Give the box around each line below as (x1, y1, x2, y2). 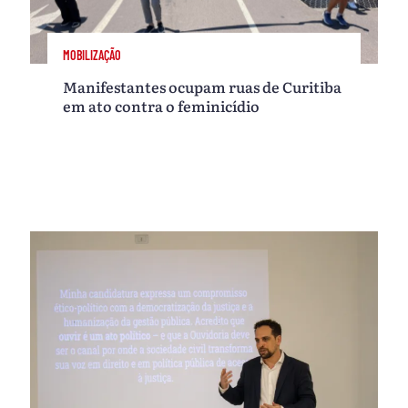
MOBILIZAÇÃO (63, 47, 122, 64)
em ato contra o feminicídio (63, 95, 260, 117)
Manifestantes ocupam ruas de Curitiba (63, 76, 342, 98)
